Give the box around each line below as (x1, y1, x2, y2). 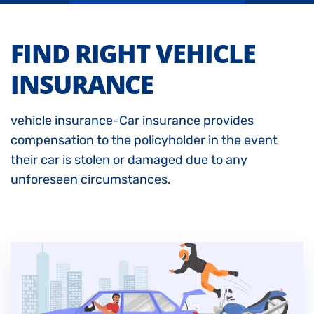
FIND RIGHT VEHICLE (11, 36, 256, 71)
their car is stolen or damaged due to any (11, 152, 247, 168)
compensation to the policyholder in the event (11, 132, 278, 149)
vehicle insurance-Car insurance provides (11, 113, 254, 129)
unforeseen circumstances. (11, 172, 171, 188)
